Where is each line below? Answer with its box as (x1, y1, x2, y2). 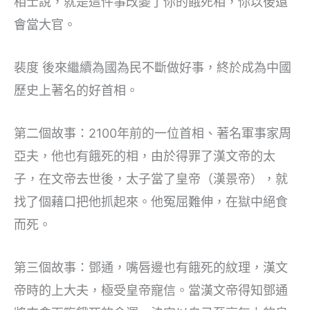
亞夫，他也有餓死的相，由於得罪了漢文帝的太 (14, 148, 275, 163)
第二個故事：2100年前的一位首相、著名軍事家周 (14, 125, 291, 140)
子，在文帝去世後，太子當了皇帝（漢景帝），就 (14, 171, 288, 186)
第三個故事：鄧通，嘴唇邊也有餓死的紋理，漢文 (14, 259, 288, 275)
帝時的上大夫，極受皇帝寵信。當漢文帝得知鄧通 (14, 282, 288, 298)
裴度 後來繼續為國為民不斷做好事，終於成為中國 (14, 60, 291, 75)
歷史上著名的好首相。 (14, 83, 138, 98)
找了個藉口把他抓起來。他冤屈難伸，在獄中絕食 (14, 194, 288, 209)
